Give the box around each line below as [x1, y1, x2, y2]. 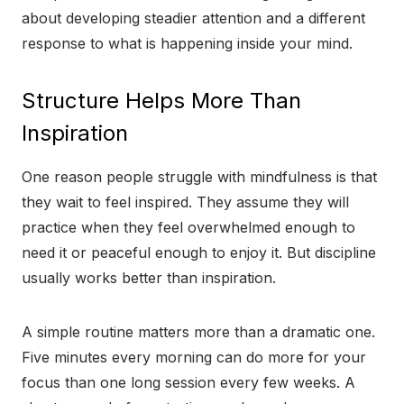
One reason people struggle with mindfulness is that [22, 168, 377, 187]
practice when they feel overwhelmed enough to [22, 218, 355, 237]
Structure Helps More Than [22, 87, 301, 115]
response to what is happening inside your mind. [22, 34, 353, 53]
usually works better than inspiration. [22, 269, 276, 288]
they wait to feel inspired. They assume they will [22, 193, 349, 212]
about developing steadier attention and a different [22, 9, 365, 28]
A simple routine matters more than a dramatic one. [22, 323, 375, 342]
